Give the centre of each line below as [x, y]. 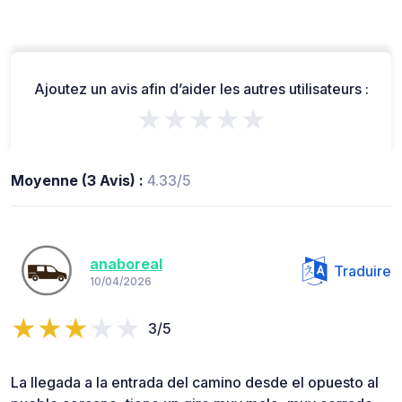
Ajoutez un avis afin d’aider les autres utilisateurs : [201, 88]
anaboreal [126, 264]
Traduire [363, 271]
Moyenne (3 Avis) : [79, 180]
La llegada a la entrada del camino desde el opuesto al [195, 382]
